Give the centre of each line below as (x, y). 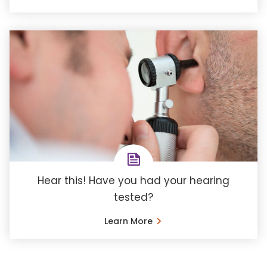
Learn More (128, 221)
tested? (133, 197)
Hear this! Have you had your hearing (133, 180)
